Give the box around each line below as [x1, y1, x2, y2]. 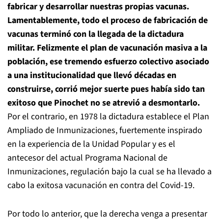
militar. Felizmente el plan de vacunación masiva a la [7, 42, 207, 54]
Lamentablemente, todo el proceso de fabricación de [7, 14, 208, 27]
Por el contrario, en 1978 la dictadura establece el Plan [7, 110, 209, 123]
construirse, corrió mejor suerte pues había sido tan [7, 83, 205, 95]
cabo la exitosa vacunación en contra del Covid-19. [7, 179, 194, 192]
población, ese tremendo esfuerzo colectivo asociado [7, 55, 209, 68]
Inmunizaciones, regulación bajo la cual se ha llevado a [7, 165, 212, 178]
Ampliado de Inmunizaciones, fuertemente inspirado [7, 124, 202, 137]
